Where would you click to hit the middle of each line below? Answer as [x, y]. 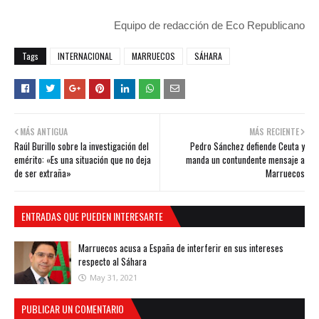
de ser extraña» [43, 173]
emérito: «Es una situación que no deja [83, 160]
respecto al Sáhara [113, 262]
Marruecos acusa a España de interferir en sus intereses [181, 248]
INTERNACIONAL [85, 56]
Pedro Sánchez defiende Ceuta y [247, 146]
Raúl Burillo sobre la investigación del [82, 146]
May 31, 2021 [114, 278]
